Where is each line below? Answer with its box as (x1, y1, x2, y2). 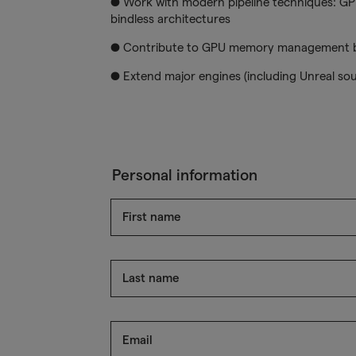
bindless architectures (110, 11, 230, 25)
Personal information (111, 167, 257, 184)
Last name (122, 270, 180, 284)
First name (122, 209, 181, 223)
